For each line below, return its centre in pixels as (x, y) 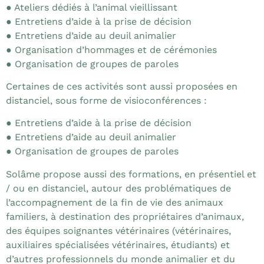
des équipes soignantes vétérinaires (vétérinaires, (118, 230)
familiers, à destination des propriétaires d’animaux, (125, 216)
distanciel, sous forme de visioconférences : (106, 100)
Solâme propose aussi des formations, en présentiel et (131, 174)
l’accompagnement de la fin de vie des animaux (115, 202)
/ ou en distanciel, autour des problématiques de (118, 188)
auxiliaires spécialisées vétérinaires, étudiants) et (118, 245)
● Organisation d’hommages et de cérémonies (111, 49)
